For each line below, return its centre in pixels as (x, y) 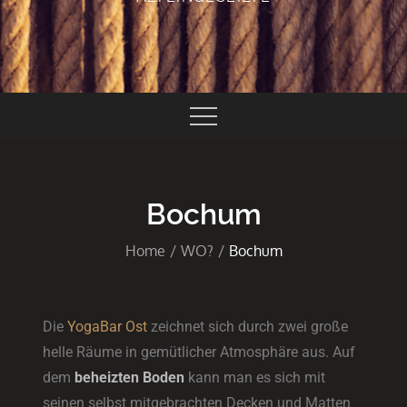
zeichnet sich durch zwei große (248, 326)
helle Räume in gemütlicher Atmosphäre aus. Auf (199, 352)
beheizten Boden (130, 377)
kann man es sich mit (255, 377)
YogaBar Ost (108, 326)
